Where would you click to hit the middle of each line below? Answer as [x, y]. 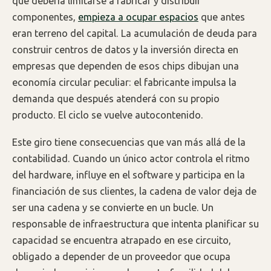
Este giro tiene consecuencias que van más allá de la [129, 142]
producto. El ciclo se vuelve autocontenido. [108, 115]
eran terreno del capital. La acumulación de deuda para [135, 34]
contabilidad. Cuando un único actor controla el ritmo [131, 158]
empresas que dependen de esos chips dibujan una [126, 66]
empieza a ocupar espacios [138, 17]
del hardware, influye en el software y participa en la [129, 175]
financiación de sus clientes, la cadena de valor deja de [134, 191]
